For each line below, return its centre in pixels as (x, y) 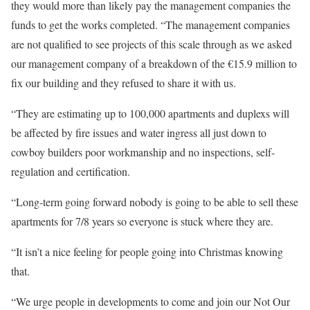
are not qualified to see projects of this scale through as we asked (152, 44)
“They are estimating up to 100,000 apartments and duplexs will (150, 113)
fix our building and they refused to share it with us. (124, 82)
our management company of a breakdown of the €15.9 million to (154, 63)
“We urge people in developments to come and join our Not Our (151, 301)
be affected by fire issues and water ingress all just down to (139, 132)
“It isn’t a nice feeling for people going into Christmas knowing (147, 251)
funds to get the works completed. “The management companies (151, 24)
